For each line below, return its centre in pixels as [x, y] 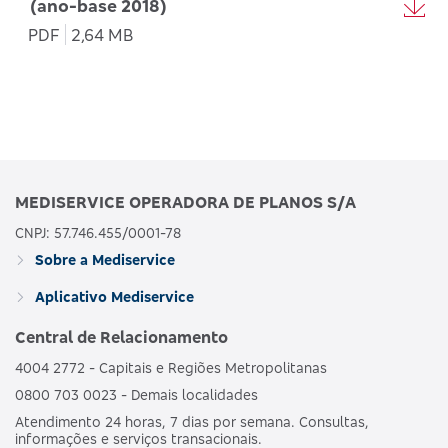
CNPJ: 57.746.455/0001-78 [98, 232]
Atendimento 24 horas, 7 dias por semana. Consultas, [192, 421]
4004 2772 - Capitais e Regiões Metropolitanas [171, 367]
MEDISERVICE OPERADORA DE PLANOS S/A [185, 201]
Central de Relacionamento [121, 336]
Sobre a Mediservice [103, 259]
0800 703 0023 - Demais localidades [136, 394]
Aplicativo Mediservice [112, 296]
